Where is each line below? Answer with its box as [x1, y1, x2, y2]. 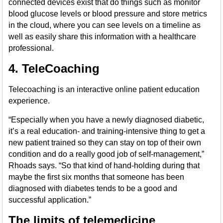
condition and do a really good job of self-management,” [8, 150, 205, 158]
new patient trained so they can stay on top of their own [8, 138, 202, 147]
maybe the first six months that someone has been [8, 173, 185, 181]
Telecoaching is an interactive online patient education [8, 85, 200, 94]
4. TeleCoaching [8, 62, 100, 75]
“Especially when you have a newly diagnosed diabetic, [8, 115, 205, 124]
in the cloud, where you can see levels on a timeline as [8, 21, 201, 29]
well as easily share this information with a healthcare [8, 32, 197, 41]
